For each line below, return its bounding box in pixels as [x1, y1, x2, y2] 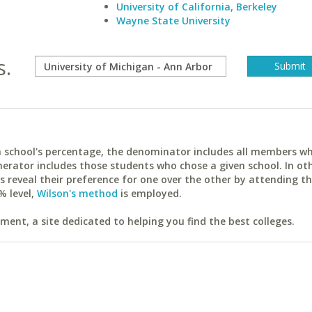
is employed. [118, 187, 182, 200]
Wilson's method [37, 187, 118, 200]
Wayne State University [116, 14, 231, 27]
